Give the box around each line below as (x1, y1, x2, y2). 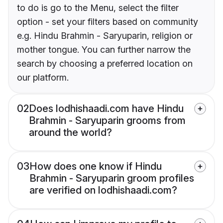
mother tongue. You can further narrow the (17, 44, 191, 55)
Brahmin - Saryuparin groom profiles (29, 172, 194, 185)
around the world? (29, 126, 112, 139)
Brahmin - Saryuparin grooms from (29, 114, 186, 127)
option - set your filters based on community (17, 16, 198, 27)
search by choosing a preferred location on (17, 58, 193, 69)
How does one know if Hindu (29, 160, 162, 173)
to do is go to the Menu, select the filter (17, 2, 179, 13)
